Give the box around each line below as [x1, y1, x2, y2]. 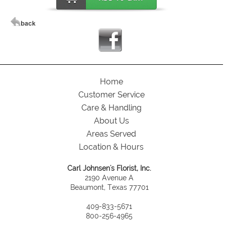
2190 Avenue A [85, 173, 134, 182]
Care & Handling [81, 102, 142, 113]
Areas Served [86, 129, 137, 139]
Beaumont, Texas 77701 [70, 182, 149, 191]
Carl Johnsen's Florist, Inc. [67, 163, 152, 172]
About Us [93, 116, 129, 126]
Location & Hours [79, 142, 144, 152]
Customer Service [78, 89, 145, 99]
